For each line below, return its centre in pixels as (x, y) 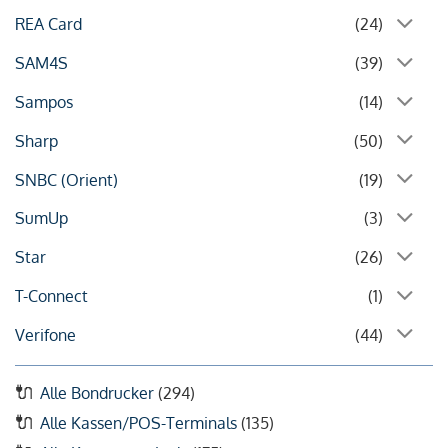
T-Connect (51, 296)
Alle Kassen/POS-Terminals (138, 422)
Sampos (44, 102)
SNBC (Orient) (66, 179)
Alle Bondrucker (97, 392)
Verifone (45, 334)
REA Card (48, 24)
